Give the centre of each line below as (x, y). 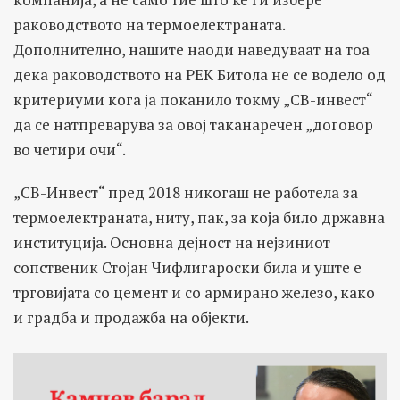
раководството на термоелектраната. (149, 24)
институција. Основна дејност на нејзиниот (172, 242)
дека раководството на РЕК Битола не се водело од (200, 74)
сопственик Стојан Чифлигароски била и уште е (187, 267)
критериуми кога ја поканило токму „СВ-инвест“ (193, 99)
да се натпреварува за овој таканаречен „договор (193, 124)
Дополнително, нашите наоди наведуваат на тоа (192, 49)
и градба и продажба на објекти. (131, 317)
